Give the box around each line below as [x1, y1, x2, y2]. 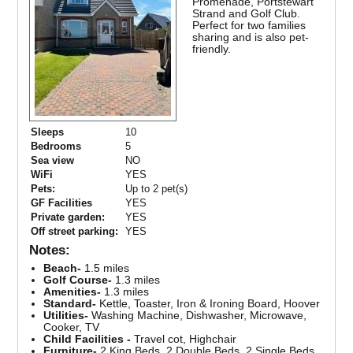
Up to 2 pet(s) [125, 183, 188, 195]
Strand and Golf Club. [192, 7, 301, 20]
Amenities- [43, 285, 102, 299]
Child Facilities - [43, 333, 135, 346]
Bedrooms [31, 140, 82, 153]
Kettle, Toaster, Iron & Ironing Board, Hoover [96, 297, 321, 310]
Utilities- [43, 309, 89, 322]
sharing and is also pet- [192, 31, 310, 44]
